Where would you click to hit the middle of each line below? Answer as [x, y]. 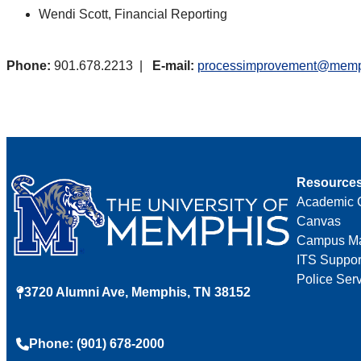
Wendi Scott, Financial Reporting [138, 14]
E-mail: [173, 65]
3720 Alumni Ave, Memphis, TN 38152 [137, 293]
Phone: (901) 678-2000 [97, 344]
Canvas [319, 221]
